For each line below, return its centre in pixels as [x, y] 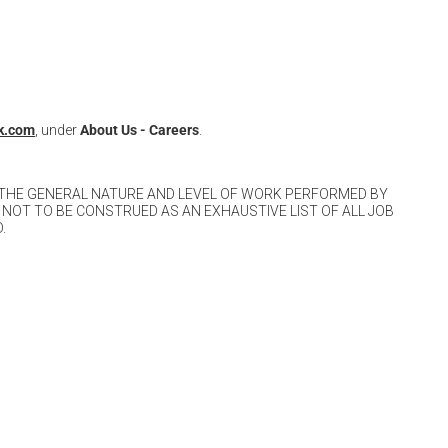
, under [57, 130]
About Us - [113, 130]
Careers [174, 130]
